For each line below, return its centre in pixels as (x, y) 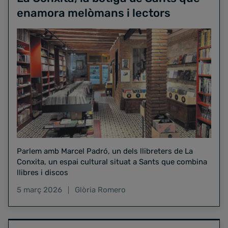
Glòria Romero (100, 190)
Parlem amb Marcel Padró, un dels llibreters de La (105, 151)
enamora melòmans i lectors (94, 13)
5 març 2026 (39, 190)
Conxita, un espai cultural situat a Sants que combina (112, 162)
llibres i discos (42, 173)
